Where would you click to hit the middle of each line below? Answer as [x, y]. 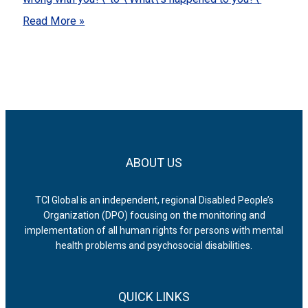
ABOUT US [154, 163]
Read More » [54, 21]
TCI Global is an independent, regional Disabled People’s [154, 200]
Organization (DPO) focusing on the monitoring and [154, 216]
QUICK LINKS [154, 297]
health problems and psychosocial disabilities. [154, 246]
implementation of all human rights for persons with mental [154, 231]
